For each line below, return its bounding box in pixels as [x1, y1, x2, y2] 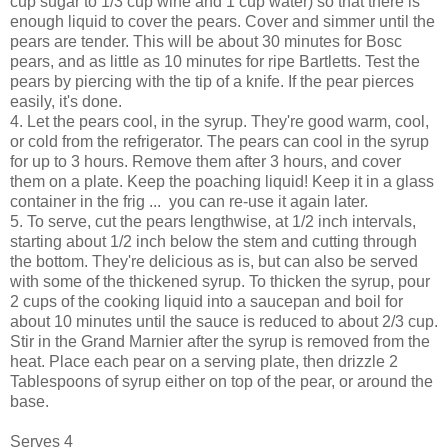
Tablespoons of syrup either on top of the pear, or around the [10, 372, 433, 390]
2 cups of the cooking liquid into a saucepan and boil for [10, 292, 403, 310]
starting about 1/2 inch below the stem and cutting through [10, 232, 417, 250]
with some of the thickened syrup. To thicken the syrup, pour [10, 272, 430, 290]
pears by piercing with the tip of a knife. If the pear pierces [10, 72, 414, 90]
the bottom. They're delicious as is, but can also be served [10, 252, 418, 270]
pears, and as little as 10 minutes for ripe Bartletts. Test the [10, 52, 420, 70]
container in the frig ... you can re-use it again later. [10, 192, 368, 210]
